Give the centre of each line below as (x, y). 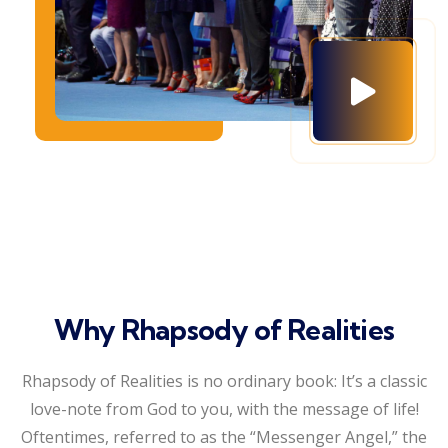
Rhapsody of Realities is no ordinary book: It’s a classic (224, 381)
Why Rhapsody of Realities (224, 330)
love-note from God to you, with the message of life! (224, 409)
